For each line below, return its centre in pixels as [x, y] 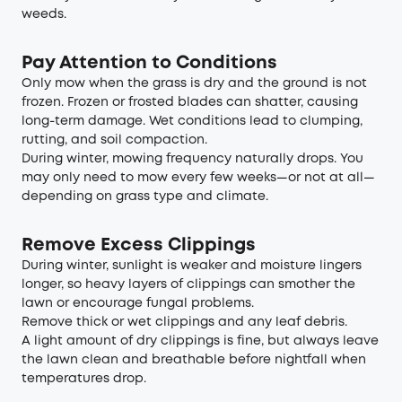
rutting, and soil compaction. [114, 140]
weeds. [44, 14]
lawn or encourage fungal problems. [138, 303]
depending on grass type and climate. [145, 197]
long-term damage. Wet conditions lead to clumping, [192, 121]
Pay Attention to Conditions [149, 63]
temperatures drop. [84, 379]
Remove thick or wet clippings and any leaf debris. [184, 322]
